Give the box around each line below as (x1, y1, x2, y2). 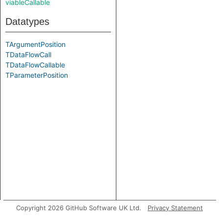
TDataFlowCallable (5, 61, 65, 69)
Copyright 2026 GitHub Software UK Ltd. (16, 204, 141, 212)
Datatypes (5, 16, 49, 27)
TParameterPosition (5, 71, 68, 79)
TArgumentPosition (5, 40, 66, 48)
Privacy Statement (148, 204, 203, 212)
